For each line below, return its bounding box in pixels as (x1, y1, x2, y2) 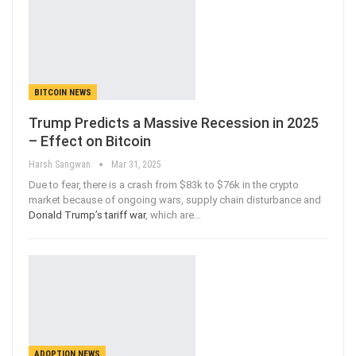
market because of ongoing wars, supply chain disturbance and (29, 193, 321, 206)
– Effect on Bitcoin (29, 132, 151, 149)
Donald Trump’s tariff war (29, 208, 145, 221)
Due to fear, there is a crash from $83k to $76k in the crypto (29, 178, 299, 191)
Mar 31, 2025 (111, 158, 161, 170)
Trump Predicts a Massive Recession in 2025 (29, 114, 319, 131)
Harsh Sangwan (29, 158, 93, 170)
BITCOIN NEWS (34, 87, 91, 98)
